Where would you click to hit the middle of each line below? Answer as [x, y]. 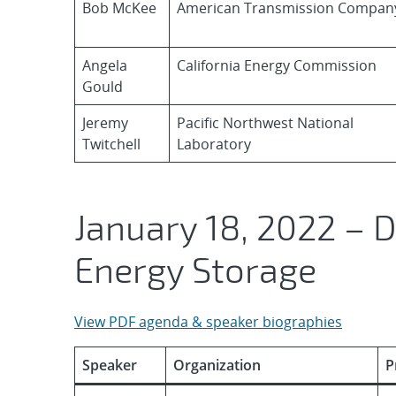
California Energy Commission [277, 65]
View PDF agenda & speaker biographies [208, 322]
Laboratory [214, 144]
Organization [217, 365]
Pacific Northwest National [265, 123]
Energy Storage [195, 269]
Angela [105, 65]
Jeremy [105, 123]
